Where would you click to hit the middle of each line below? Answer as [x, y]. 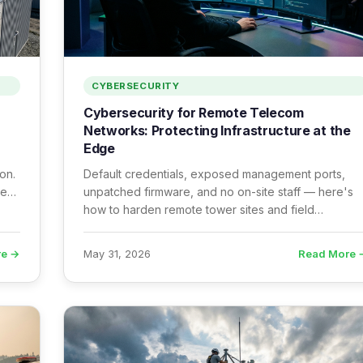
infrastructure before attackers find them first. [204, 227]
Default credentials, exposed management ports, [214, 174]
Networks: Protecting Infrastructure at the [217, 130]
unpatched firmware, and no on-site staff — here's [218, 192]
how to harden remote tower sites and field [199, 209]
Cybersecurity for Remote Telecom [194, 113]
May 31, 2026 [117, 254]
